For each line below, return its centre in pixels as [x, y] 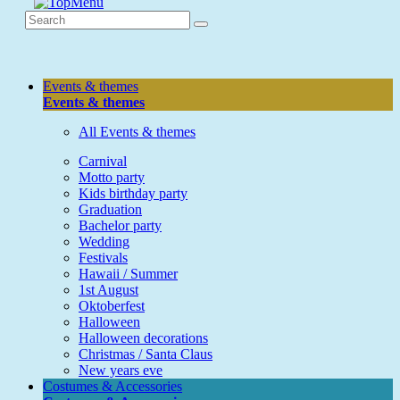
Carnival [103, 161]
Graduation [110, 209]
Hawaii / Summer [128, 274]
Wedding [104, 242]
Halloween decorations [143, 338]
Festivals [103, 258]
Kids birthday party [133, 193]
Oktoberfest [112, 306]
